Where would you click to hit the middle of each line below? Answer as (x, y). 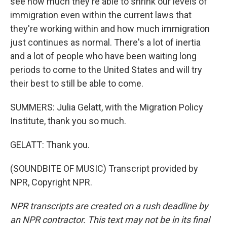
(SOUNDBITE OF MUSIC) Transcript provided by (104, 168)
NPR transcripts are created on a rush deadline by (109, 206)
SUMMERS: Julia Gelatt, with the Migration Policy (107, 107)
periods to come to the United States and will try (106, 70)
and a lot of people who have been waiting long (103, 56)
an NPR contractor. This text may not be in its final (110, 220)
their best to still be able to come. (77, 83)
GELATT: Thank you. (50, 145)
